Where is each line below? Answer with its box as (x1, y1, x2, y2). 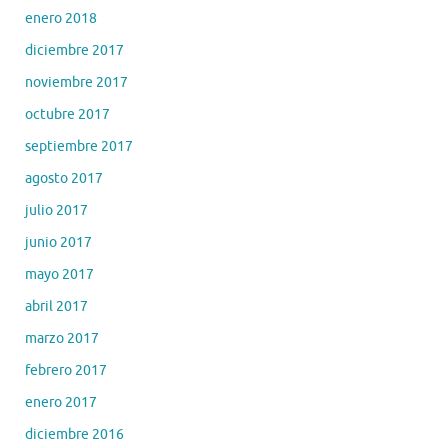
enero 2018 (25, 9, 97, 27)
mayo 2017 (25, 265, 94, 283)
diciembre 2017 (25, 41, 124, 59)
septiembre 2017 (25, 137, 133, 155)
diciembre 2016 (25, 425, 124, 443)
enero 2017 (25, 393, 97, 411)
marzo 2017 (25, 329, 99, 347)
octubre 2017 (25, 105, 110, 123)
